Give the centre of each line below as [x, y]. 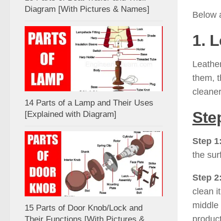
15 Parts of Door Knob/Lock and [84, 208]
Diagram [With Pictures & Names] [87, 9]
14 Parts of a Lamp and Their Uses [89, 103]
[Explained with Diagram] [71, 114]
